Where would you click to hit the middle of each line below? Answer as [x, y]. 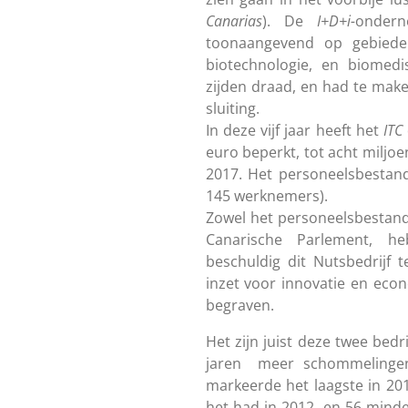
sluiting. [232, 108]
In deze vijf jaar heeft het [295, 130]
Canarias [234, 20]
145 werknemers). [266, 195]
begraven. [240, 305]
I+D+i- [336, 20]
